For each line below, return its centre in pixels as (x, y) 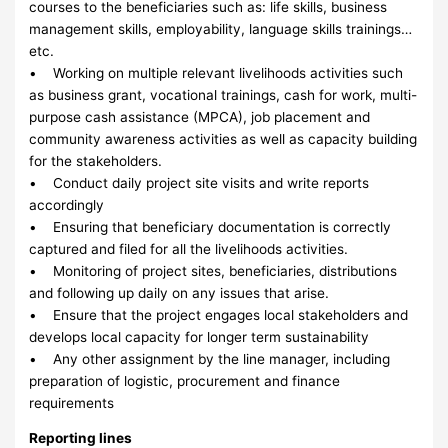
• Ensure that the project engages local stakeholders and (219, 314)
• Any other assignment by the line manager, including (210, 358)
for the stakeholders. (96, 160)
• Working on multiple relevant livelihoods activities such (216, 72)
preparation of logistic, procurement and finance (185, 380)
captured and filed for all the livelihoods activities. (189, 248)
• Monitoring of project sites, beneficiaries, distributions (213, 270)
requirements (72, 402)
